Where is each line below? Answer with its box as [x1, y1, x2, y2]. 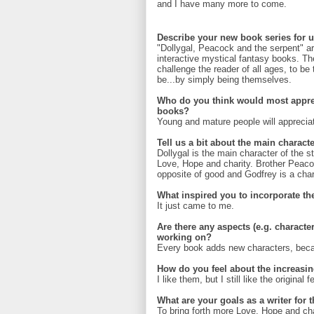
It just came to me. [157, 200, 234, 212]
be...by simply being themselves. [157, 74, 292, 86]
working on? [157, 232, 212, 243]
